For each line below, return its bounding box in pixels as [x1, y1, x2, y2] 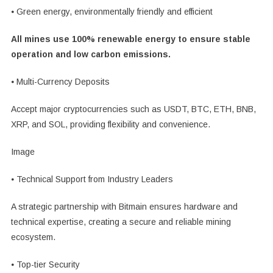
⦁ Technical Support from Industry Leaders [10, 174, 173, 185]
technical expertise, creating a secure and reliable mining [10, 217, 231, 227]
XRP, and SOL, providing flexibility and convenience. [10, 119, 210, 130]
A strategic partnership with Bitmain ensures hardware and [10, 202, 238, 212]
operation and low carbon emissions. [10, 49, 171, 60]
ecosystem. [10, 232, 55, 243]
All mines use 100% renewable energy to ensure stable [10, 34, 250, 44]
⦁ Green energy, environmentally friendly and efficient [10, 7, 213, 17]
